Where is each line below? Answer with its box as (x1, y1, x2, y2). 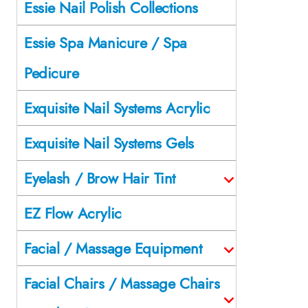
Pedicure (24, 61, 79, 84)
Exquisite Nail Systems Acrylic (24, 96, 210, 119)
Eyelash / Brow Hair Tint (24, 166, 175, 189)
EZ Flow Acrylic (24, 201, 122, 224)
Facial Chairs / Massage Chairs (24, 272, 220, 294)
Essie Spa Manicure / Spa (24, 31, 187, 54)
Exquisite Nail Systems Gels (24, 131, 194, 154)
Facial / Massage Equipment (24, 236, 202, 259)
